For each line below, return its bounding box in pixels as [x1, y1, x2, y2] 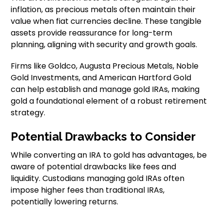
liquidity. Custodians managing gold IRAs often [11, 173, 185, 184]
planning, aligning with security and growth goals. [11, 39, 198, 50]
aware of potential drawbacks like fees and [11, 161, 177, 172]
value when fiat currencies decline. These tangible [11, 16, 202, 27]
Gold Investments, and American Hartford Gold [11, 72, 192, 83]
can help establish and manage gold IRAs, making [11, 84, 200, 95]
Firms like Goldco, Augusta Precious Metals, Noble [11, 60, 199, 72]
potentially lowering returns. [11, 196, 119, 207]
